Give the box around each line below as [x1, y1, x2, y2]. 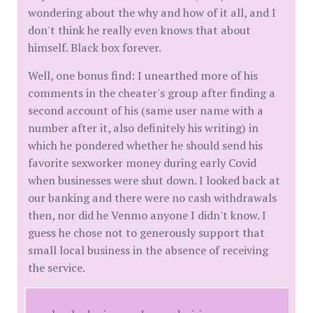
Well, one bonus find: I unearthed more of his [28, 67, 258, 83]
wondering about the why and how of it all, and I [28, 4, 276, 20]
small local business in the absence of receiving [28, 242, 268, 258]
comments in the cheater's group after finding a [28, 85, 275, 101]
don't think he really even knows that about [28, 22, 251, 38]
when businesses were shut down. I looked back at [28, 172, 280, 188]
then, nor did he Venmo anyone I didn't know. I [28, 207, 266, 223]
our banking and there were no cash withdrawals [28, 189, 277, 205]
